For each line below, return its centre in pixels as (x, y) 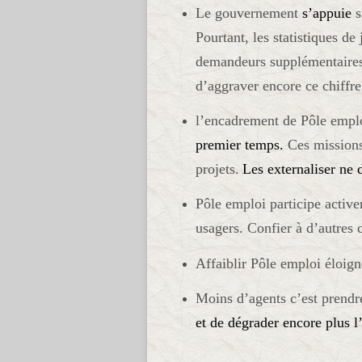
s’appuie (327, 13)
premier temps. (240, 145)
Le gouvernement (249, 13)
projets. (217, 169)
